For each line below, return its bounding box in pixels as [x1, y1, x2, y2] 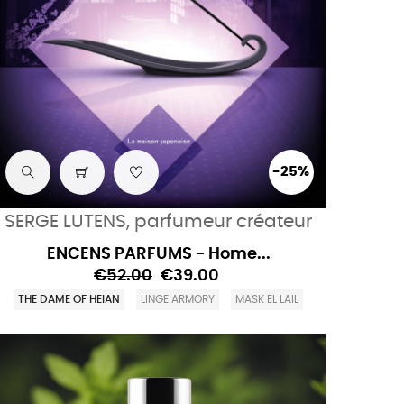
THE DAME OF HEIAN [18, 293, 121, 305]
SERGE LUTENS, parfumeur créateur [5, 212, 313, 231]
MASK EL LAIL [235, 293, 299, 305]
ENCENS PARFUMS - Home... [46, 245, 271, 262]
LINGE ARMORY [141, 293, 216, 305]
